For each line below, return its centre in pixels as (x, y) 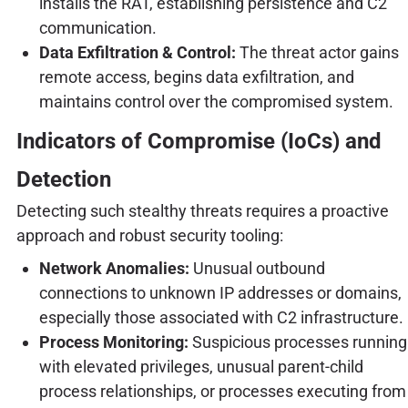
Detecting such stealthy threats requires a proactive (202, 210)
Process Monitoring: (113, 342)
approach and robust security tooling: (149, 235)
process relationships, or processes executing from (222, 391)
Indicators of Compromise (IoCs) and (199, 141)
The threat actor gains (317, 52)
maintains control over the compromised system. (216, 101)
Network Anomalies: (114, 268)
